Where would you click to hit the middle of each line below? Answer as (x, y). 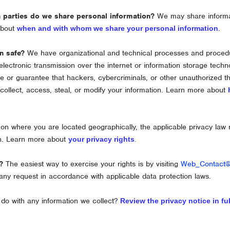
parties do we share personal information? (79, 16)
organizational (82, 53)
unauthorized (201, 78)
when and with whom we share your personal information (118, 28)
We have (42, 53)
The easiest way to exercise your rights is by (80, 164)
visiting (169, 164)
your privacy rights (102, 139)
